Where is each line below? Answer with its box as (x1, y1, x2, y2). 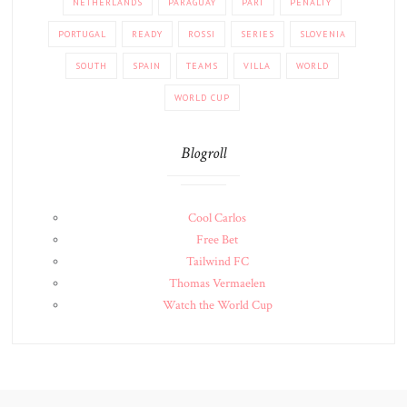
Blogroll (181, 143, 226, 164)
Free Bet (196, 232, 238, 248)
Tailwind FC (185, 253, 249, 270)
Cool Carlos (188, 210, 246, 226)
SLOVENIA (300, 28, 346, 40)
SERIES (241, 28, 274, 40)
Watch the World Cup (162, 297, 273, 313)
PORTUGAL (58, 28, 106, 40)
